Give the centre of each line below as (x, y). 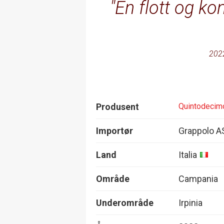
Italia (188, 154)
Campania (198, 178)
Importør (114, 130)
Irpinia (190, 202)
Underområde (125, 202)
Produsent (117, 106)
